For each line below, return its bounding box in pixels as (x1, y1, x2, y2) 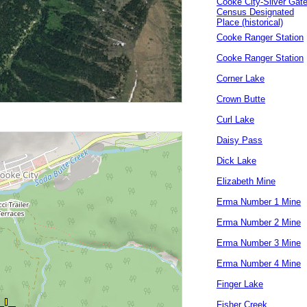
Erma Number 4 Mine (217, 258, 301, 269)
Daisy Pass (217, 135, 262, 145)
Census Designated (217, 7, 294, 17)
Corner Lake (217, 73, 265, 84)
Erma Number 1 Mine (217, 197, 301, 207)
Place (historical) (217, 17, 283, 27)
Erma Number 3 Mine (217, 238, 301, 248)
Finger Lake (217, 279, 263, 289)
